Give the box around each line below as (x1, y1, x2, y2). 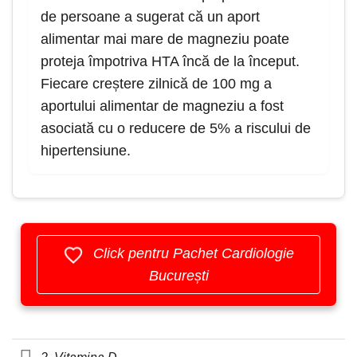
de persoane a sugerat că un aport (41, 9, 260, 25)
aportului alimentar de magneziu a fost (41, 98, 284, 115)
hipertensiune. (41, 143, 131, 159)
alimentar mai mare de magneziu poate (41, 31, 289, 48)
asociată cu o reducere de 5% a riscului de (41, 120, 311, 137)
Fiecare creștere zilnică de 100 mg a (41, 76, 272, 92)
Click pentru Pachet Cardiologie (88, 245, 294, 262)
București (148, 268, 209, 284)
